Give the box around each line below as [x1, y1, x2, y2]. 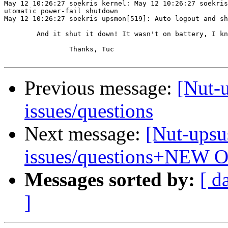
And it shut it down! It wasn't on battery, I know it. [4, 30, 37, 38]
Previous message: [24, 77, 177, 99]
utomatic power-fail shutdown [4, 7, 118, 15]
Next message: [24, 123, 146, 145]
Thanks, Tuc [4, 45, 69, 53]
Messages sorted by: [24, 168, 195, 191]
